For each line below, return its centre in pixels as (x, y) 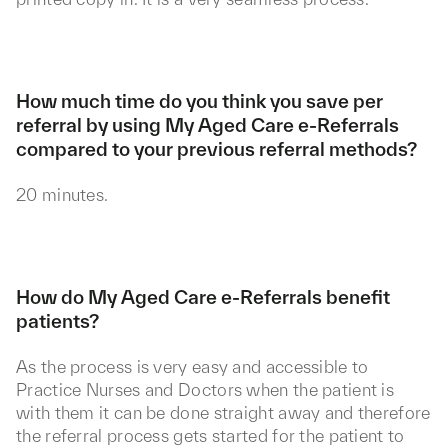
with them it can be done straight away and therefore (223, 412)
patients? (57, 321)
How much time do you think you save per (199, 101)
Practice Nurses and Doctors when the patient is (205, 389)
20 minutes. (62, 194)
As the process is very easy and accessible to (192, 366)
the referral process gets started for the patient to (210, 435)
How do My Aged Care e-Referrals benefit (203, 297)
